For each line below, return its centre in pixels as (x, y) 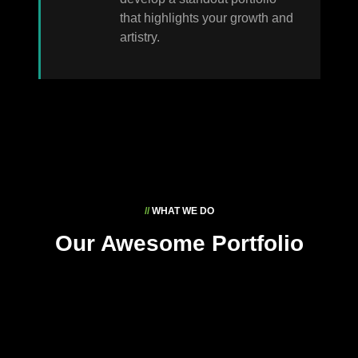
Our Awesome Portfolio (179, 243)
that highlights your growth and (206, 18)
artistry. (139, 37)
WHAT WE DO (181, 211)
